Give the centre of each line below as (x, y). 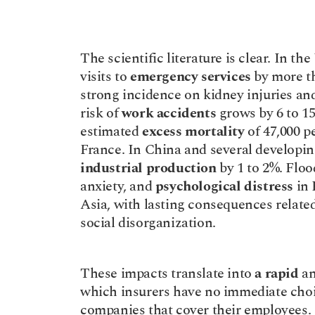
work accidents (169, 113)
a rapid (277, 274)
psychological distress (224, 186)
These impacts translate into (168, 274)
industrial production (148, 168)
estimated (111, 131)
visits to (105, 77)
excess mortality (193, 131)
